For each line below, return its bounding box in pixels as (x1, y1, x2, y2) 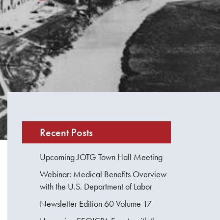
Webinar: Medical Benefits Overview (40, 168, 167, 180)
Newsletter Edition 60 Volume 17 (40, 198, 152, 210)
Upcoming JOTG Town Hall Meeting (40, 151, 163, 163)
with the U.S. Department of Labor (40, 181, 153, 192)
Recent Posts (40, 125, 93, 140)
